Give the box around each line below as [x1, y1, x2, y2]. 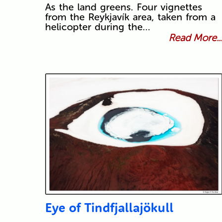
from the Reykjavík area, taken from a [45, 11, 216, 23]
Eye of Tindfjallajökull [45, 199, 173, 216]
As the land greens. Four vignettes [45, 1, 202, 13]
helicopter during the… [45, 21, 150, 33]
